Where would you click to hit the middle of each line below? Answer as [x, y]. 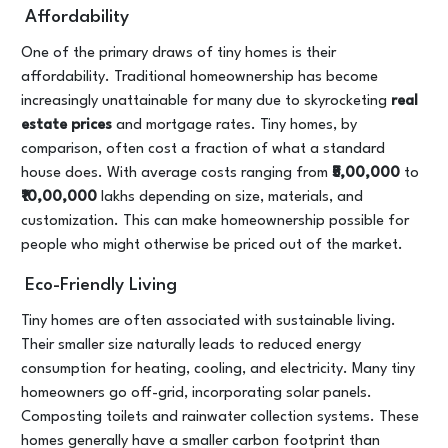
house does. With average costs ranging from [176, 173]
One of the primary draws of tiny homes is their [178, 53]
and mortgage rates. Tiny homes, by [236, 125]
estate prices [68, 125]
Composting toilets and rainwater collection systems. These [220, 417]
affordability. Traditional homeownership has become [199, 77]
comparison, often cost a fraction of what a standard [203, 149]
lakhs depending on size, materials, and [230, 197]
